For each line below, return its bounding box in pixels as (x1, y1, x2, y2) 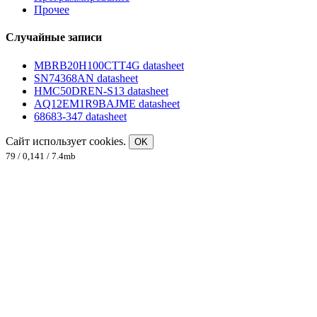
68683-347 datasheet (34, 110, 127, 122)
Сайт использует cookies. (6, 134, 129, 147)
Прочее (34, 4, 69, 16)
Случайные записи (6, 31, 102, 44)
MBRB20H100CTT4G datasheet (34, 59, 184, 71)
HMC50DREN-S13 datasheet (34, 84, 168, 97)
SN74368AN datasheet (34, 71, 138, 84)
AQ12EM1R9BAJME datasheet (34, 97, 180, 110)
